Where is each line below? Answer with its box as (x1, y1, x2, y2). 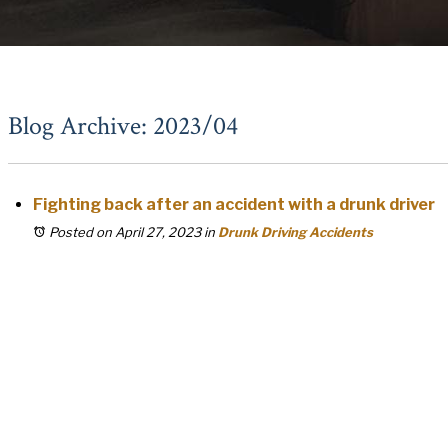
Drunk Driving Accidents (218, 224, 373, 240)
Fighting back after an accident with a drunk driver (33, 195, 435, 214)
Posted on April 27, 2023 (49, 224, 201, 240)
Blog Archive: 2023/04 (8, 109, 238, 143)
